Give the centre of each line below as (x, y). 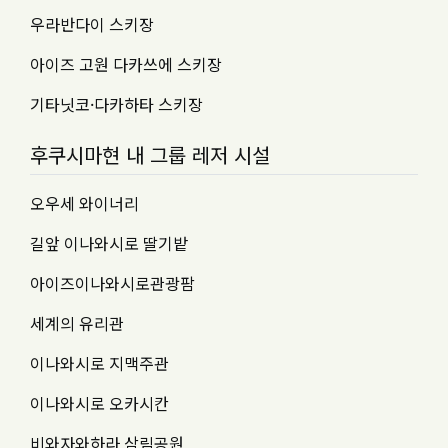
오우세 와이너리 (84, 203)
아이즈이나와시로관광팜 (112, 283)
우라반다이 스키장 (92, 24)
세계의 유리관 (77, 323)
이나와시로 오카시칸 (99, 403)
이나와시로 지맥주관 (99, 363)
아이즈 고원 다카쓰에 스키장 (126, 64)
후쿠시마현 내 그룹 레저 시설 (150, 154)
